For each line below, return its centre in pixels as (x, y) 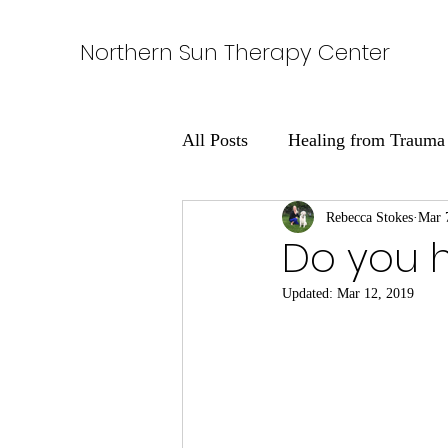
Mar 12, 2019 (375, 293)
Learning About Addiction (317, 219)
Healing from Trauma (366, 139)
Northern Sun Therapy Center (235, 52)
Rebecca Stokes (369, 217)
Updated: (309, 293)
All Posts (215, 139)
